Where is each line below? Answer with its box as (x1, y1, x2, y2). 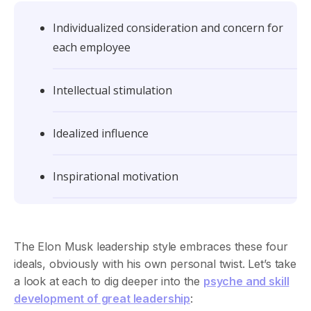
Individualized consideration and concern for (53, 20, 283, 35)
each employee (53, 40, 131, 55)
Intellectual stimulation (53, 83, 172, 98)
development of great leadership (14, 292, 191, 305)
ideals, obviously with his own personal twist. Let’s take (14, 257, 296, 271)
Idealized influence (53, 126, 149, 141)
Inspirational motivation (53, 169, 178, 184)
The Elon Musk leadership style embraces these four (14, 239, 288, 253)
